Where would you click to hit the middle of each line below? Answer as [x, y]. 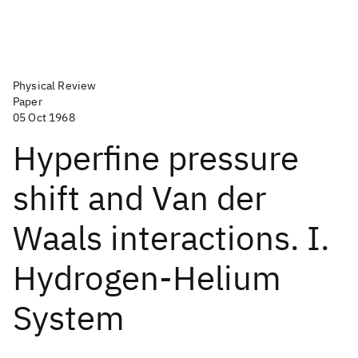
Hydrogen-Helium [147, 278]
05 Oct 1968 [44, 117]
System [69, 318]
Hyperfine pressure [156, 158]
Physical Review [55, 86]
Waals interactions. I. [171, 238]
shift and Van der [139, 198]
